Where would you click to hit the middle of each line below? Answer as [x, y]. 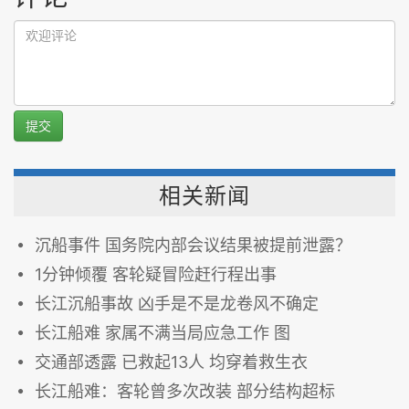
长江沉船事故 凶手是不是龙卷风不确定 [177, 304]
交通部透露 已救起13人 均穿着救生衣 [171, 362]
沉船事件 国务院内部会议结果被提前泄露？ [193, 245]
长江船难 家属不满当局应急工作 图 [163, 333]
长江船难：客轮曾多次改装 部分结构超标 [185, 391]
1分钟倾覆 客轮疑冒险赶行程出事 [156, 274]
